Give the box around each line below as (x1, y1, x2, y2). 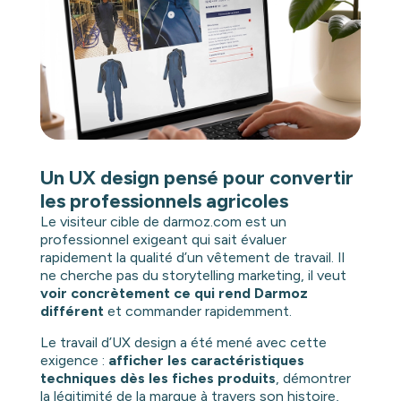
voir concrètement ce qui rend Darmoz (39, 285, 308, 303)
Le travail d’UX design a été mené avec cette (39, 334, 327, 352)
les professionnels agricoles (39, 189, 288, 214)
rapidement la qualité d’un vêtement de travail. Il (39, 249, 345, 267)
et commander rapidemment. (103, 303, 292, 320)
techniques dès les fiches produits (39, 370, 276, 388)
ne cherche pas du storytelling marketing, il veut (39, 267, 346, 285)
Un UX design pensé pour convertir (39, 166, 354, 191)
